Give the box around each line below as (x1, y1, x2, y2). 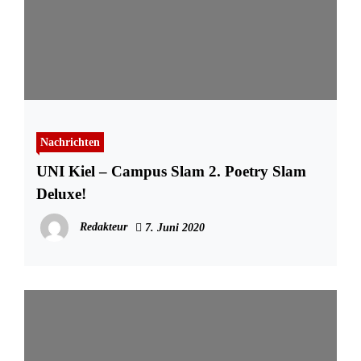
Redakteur (80, 221, 127, 234)
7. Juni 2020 (142, 222, 205, 234)
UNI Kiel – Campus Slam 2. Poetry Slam (36, 163, 306, 180)
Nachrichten (40, 135, 100, 149)
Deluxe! (36, 185, 86, 203)
